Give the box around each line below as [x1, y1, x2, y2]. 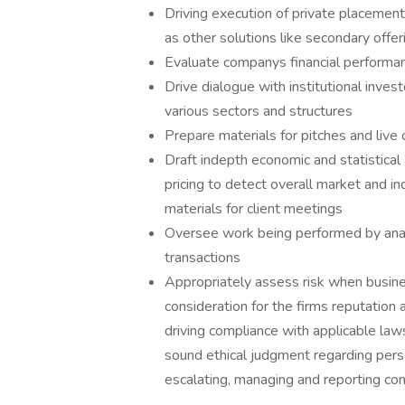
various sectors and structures [165, 101, 353, 121]
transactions [165, 248, 240, 268]
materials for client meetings [165, 199, 343, 219]
